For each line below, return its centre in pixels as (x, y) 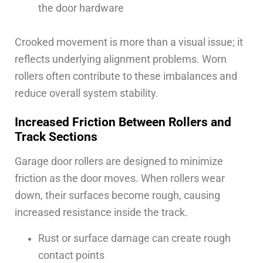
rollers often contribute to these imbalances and (126, 77)
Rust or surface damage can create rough (134, 238)
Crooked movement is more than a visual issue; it (129, 43)
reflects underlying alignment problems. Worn (121, 60)
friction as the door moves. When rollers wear (120, 179)
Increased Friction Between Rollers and (123, 122)
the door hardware (81, 9)
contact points (71, 255)
